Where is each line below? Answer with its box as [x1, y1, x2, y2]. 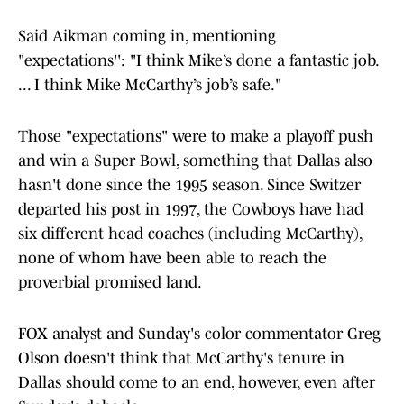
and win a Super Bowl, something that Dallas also [18, 151, 372, 170]
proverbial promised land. [18, 273, 202, 292]
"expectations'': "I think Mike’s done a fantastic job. [18, 51, 378, 70]
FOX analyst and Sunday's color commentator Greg [18, 325, 381, 344]
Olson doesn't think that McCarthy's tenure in [18, 349, 344, 368]
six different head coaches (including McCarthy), [18, 225, 362, 243]
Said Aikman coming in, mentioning [18, 27, 276, 46]
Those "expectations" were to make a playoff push [18, 127, 373, 146]
